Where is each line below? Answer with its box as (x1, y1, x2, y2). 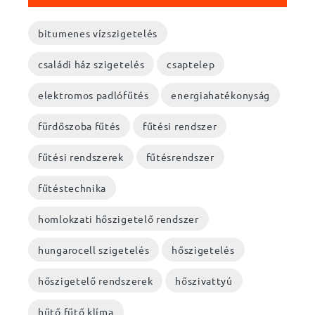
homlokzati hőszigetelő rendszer (38, 212, 199, 225)
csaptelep (167, 57, 215, 70)
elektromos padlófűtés (38, 88, 149, 101)
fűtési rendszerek (38, 150, 124, 163)
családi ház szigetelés (38, 57, 145, 70)
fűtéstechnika (38, 181, 107, 194)
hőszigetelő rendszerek (38, 274, 153, 287)
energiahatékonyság (171, 88, 271, 101)
